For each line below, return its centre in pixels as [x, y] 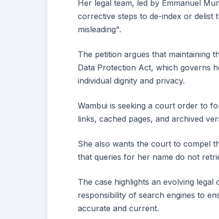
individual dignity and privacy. [131, 80]
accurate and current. [119, 208]
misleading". [100, 29]
